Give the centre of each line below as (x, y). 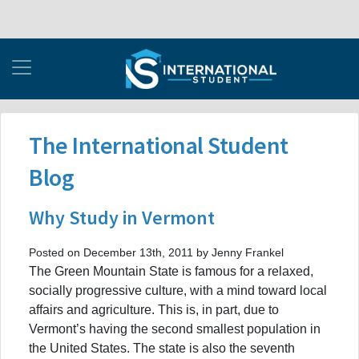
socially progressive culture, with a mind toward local (178, 290)
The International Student (159, 145)
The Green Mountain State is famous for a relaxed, (171, 271)
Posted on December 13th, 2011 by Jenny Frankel (156, 252)
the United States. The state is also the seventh (162, 348)
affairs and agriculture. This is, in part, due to (154, 309)
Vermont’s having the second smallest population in (175, 329)
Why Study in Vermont (122, 217)
